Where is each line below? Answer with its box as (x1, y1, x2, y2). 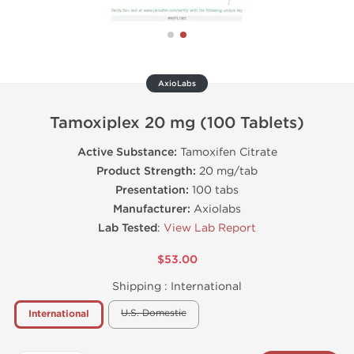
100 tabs (189, 183, 239, 197)
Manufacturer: (113, 202, 190, 216)
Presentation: (115, 183, 189, 197)
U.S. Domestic (121, 307, 186, 318)
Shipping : (112, 280, 171, 293)
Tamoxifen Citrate (176, 145, 277, 159)
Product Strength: (96, 164, 196, 178)
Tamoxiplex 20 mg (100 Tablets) (50, 114, 304, 133)
